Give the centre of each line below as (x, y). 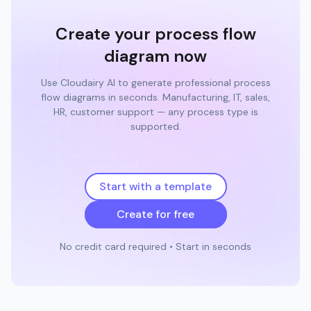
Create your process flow (155, 33)
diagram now (155, 56)
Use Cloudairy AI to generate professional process (155, 82)
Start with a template (155, 186)
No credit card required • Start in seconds (155, 246)
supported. (155, 126)
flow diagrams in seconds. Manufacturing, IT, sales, (155, 97)
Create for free (155, 214)
